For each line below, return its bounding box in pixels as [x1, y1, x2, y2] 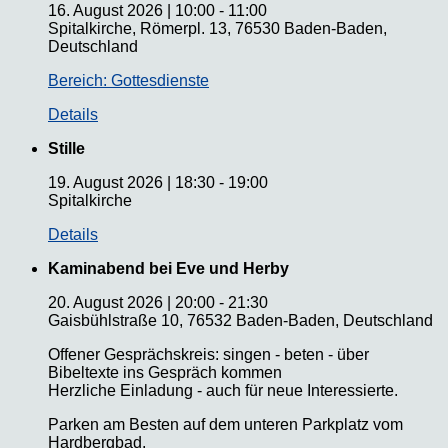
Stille [48, 139, 85, 157]
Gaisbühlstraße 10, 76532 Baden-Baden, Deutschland [48, 311, 433, 329]
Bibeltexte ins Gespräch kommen [48, 363, 282, 381]
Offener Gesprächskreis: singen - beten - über [48, 345, 369, 363]
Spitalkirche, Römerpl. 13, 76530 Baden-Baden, [48, 19, 387, 37]
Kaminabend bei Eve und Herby [48, 259, 289, 277]
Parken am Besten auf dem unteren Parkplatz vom [48, 415, 403, 433]
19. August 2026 [48, 173, 163, 191]
